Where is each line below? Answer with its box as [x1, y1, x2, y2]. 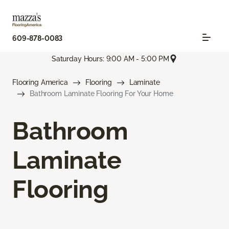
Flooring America [12, 78, 68, 87]
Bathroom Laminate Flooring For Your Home [30, 89, 173, 98]
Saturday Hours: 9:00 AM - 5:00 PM [51, 54, 170, 63]
